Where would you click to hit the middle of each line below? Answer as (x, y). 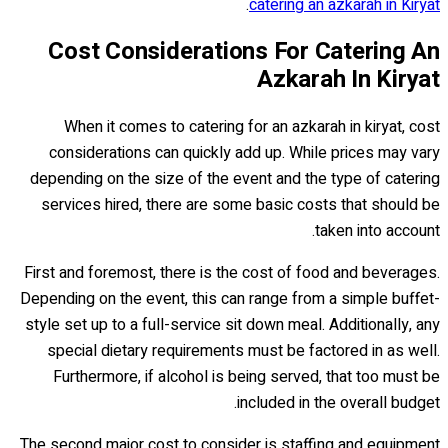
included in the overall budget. (338, 402)
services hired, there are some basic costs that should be (240, 204)
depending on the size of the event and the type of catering (235, 178)
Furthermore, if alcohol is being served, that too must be (246, 376)
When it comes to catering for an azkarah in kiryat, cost (252, 126)
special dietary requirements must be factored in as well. (243, 350)
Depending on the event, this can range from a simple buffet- (230, 298)
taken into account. (377, 230)
